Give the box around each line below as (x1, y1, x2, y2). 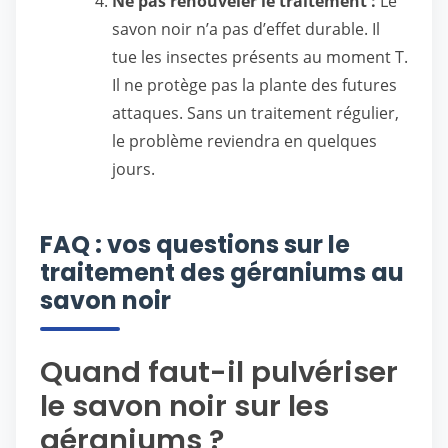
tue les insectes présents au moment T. (112, 46, 408, 68)
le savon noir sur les (40, 386, 329, 426)
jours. (112, 158, 155, 180)
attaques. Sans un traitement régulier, (112, 102, 399, 124)
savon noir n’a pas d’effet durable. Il (112, 18, 380, 40)
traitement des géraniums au (40, 256, 404, 289)
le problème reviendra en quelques (112, 130, 377, 152)
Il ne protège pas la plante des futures (112, 74, 397, 96)
